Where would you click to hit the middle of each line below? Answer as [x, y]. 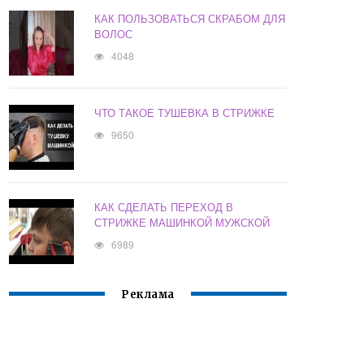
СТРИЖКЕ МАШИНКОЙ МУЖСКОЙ [182, 223]
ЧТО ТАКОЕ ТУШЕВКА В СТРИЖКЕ [185, 113]
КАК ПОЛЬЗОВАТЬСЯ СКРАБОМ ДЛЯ [190, 19]
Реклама [148, 295]
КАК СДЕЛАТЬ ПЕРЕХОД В [164, 207]
